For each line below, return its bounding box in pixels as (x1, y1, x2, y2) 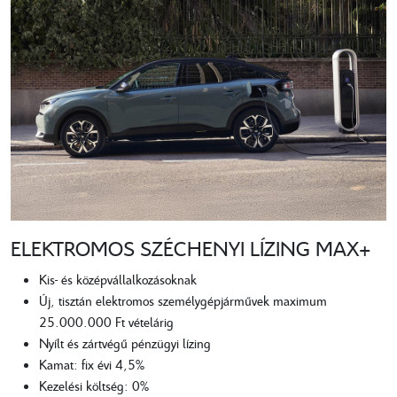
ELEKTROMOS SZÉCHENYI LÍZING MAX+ (11, 233, 370, 262)
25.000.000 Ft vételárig (39, 312, 174, 331)
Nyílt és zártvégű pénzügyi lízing (39, 333, 211, 352)
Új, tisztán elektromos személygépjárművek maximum (39, 291, 327, 309)
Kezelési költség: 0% (39, 376, 149, 394)
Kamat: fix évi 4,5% (39, 354, 144, 373)
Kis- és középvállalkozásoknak (39, 269, 197, 288)
